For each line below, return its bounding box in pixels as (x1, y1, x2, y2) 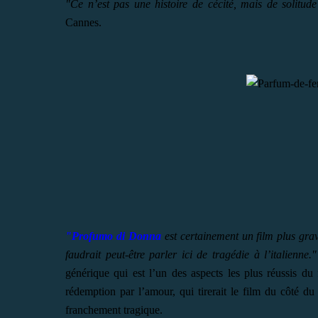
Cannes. (65, 16, 102, 28)
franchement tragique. (65, 303, 163, 316)
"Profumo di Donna (65, 229, 161, 242)
